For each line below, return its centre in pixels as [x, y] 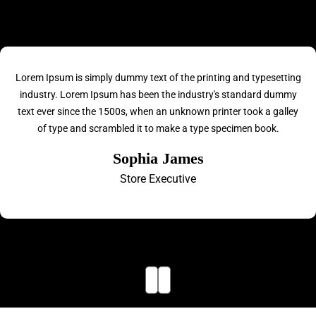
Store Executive [158, 179]
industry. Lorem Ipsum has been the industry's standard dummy [158, 95]
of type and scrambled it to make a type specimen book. [158, 128]
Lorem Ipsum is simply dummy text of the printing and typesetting [158, 78]
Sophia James [158, 158]
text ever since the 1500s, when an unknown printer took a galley [158, 111]
